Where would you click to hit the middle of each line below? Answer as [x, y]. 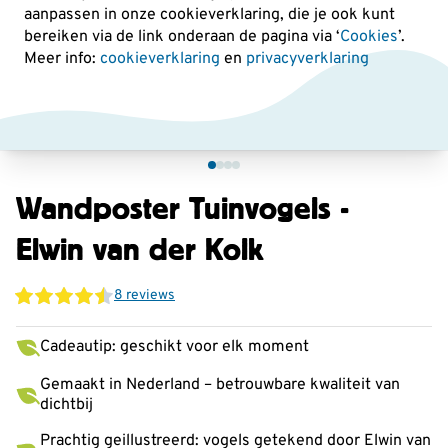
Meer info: [62, 59]
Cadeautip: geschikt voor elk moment [174, 347]
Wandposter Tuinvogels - [182, 207]
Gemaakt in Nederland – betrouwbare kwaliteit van [220, 385]
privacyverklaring [307, 59]
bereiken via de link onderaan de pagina [168, 37]
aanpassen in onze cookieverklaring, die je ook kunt [209, 15]
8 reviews [144, 295]
